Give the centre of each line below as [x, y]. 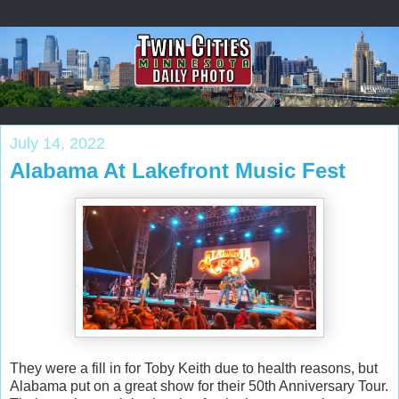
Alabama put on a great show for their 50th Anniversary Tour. [199, 386]
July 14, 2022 [57, 143]
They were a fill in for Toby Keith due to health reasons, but [194, 368]
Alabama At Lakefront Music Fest [178, 170]
